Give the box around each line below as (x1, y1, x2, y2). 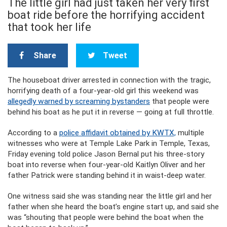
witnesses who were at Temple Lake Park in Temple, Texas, (8, 139, 210, 148)
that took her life (8, 21, 91, 33)
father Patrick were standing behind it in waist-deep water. (8, 171, 206, 180)
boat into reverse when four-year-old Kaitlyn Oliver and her (8, 160, 205, 169)
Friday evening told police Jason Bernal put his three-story (8, 149, 204, 159)
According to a (8, 128, 59, 137)
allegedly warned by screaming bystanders (8, 97, 150, 106)
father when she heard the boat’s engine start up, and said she (8, 202, 219, 211)
